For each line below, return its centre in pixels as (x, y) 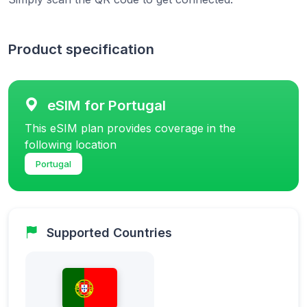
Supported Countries (109, 232)
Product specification (81, 49)
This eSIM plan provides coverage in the (130, 128)
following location (71, 144)
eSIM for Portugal (107, 105)
